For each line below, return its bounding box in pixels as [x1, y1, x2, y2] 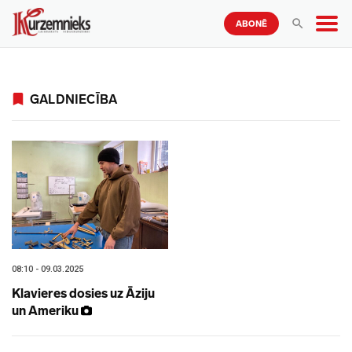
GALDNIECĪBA [30, 92, 118, 107]
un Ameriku [12, 303, 81, 319]
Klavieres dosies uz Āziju [12, 286, 155, 302]
